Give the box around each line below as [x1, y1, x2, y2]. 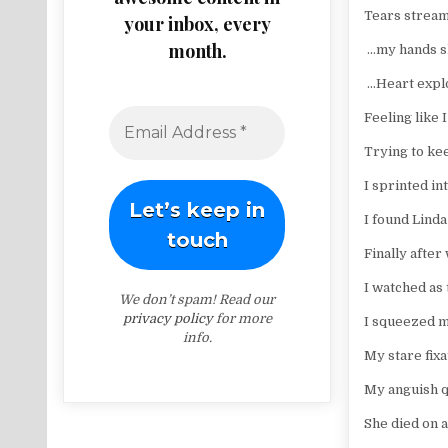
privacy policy [122, 310, 213, 326]
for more [212, 310, 272, 326]
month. [167, 38, 227, 63]
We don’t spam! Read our [119, 291, 275, 307]
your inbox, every [123, 11, 271, 36]
